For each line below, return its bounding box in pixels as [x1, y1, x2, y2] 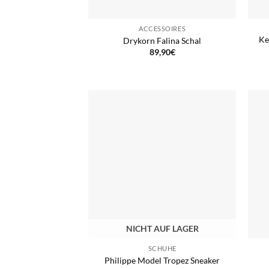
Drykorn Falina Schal [123, 35, 202, 46]
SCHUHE [148, 244, 177, 253]
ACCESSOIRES [139, 25, 186, 33]
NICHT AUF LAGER [125, 223, 199, 234]
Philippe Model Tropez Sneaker [104, 255, 220, 265]
